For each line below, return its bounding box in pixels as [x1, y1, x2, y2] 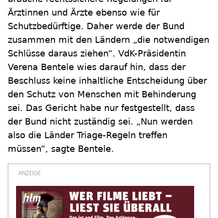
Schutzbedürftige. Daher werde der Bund [8, 21, 184, 31]
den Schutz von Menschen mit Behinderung [8, 89, 196, 99]
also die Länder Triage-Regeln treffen [8, 130, 167, 140]
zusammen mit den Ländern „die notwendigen [8, 35, 209, 45]
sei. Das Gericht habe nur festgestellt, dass [8, 103, 195, 113]
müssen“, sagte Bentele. [8, 144, 114, 154]
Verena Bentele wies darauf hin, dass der [8, 62, 185, 72]
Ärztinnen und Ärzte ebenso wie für [8, 7, 160, 18]
